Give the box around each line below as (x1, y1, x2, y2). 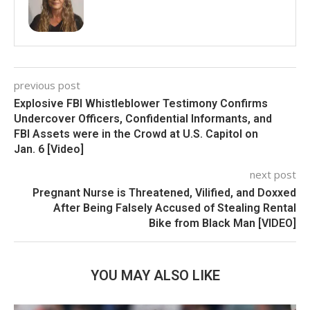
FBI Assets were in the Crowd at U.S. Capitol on (14, 127, 258, 140)
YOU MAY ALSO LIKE (90, 266, 220, 284)
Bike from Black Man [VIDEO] (149, 216, 296, 230)
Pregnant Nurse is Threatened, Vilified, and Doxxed (33, 185, 296, 199)
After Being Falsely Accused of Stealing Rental (53, 201, 296, 215)
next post (250, 167, 296, 181)
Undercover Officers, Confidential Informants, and (14, 111, 272, 125)
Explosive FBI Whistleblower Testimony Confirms (14, 96, 268, 110)
